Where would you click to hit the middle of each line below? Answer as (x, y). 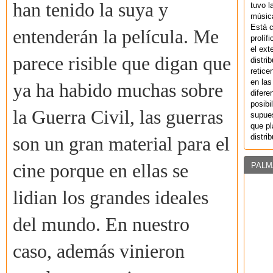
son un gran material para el (121, 144)
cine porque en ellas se (101, 171)
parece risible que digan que (122, 64)
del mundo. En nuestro (101, 225)
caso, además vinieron (99, 252)
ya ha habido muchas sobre (118, 91)
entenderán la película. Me (116, 37)
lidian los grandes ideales (111, 198)
